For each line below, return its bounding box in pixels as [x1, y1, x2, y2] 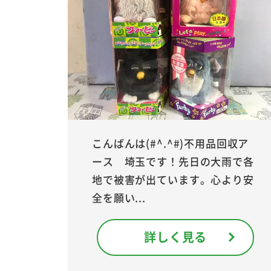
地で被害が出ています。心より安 [92, 171, 254, 187]
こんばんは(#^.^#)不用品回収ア [92, 135, 249, 151]
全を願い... [92, 189, 146, 205]
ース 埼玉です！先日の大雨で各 [92, 153, 254, 169]
